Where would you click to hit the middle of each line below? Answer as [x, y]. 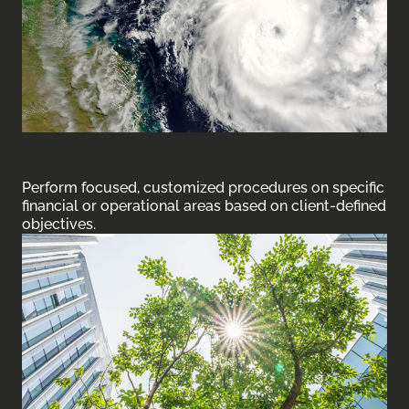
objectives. [59, 224]
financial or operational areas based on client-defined [204, 206]
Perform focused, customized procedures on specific [203, 188]
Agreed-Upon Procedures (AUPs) [202, 147]
